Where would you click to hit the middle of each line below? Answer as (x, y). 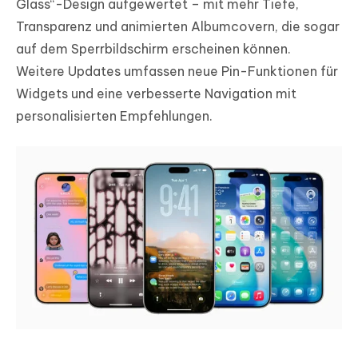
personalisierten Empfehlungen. (114, 116)
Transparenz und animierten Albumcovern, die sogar (178, 27)
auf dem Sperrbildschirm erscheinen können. (153, 49)
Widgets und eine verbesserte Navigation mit (156, 94)
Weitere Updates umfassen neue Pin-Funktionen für (177, 72)
